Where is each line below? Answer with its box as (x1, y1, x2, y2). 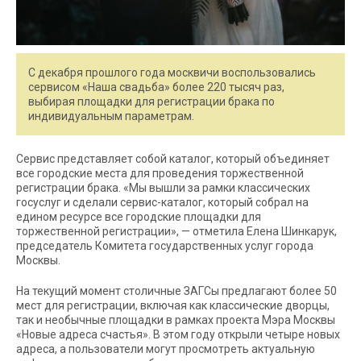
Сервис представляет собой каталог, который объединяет (16, 152, 330, 165)
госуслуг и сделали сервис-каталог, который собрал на (16, 196, 309, 209)
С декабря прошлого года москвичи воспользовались (28, 66, 316, 79)
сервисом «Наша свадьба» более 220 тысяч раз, (28, 81, 284, 93)
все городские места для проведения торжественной (16, 167, 304, 180)
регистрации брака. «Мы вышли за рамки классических (16, 181, 310, 194)
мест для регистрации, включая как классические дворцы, (16, 299, 330, 312)
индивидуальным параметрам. (28, 110, 194, 122)
